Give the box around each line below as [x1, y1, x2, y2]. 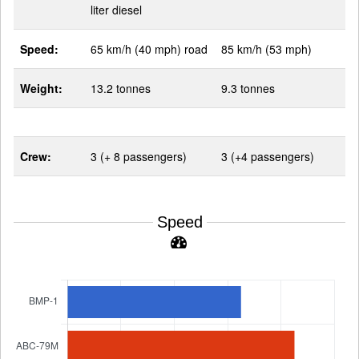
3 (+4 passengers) [221, 148, 314, 165]
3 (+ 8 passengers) [91, 148, 187, 165]
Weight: [20, 80, 63, 97]
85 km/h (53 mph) [221, 41, 312, 58]
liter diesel [91, 2, 142, 18]
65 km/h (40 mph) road [91, 41, 208, 58]
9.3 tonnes [221, 80, 275, 97]
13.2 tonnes [91, 80, 151, 97]
